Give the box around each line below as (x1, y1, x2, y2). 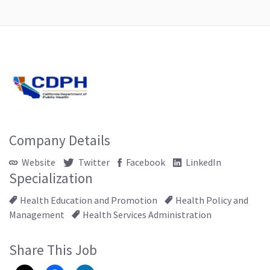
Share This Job (9, 241, 97, 259)
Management (9, 209, 64, 221)
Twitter (77, 156, 110, 169)
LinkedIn (184, 156, 221, 169)
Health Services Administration (83, 209, 212, 221)
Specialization (9, 169, 93, 187)
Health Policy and (175, 194, 248, 207)
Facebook (124, 156, 165, 169)
